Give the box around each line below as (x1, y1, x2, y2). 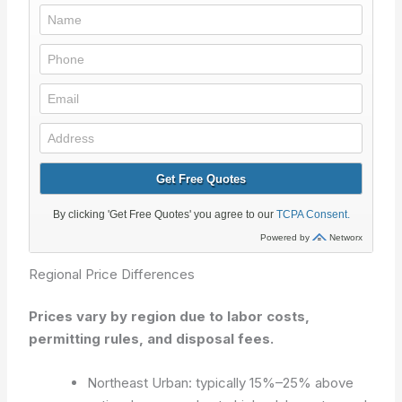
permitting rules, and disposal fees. (29, 330, 275, 347)
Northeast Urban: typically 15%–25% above (87, 374, 354, 391)
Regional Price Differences (29, 265, 196, 283)
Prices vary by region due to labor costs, (29, 308, 310, 325)
